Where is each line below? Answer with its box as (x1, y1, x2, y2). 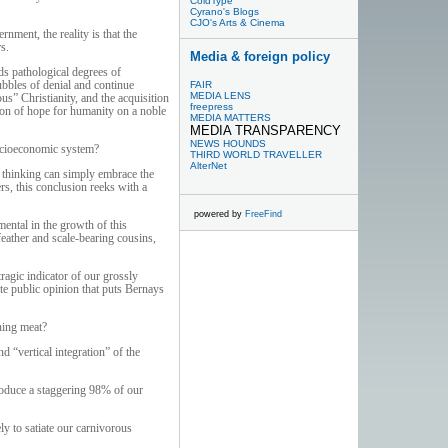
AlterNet (190, 160, 228, 171)
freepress (190, 101, 234, 112)
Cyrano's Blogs (190, 6, 260, 17)
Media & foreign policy (190, 49, 331, 64)
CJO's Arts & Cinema (190, 17, 286, 28)
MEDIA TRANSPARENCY (190, 123, 342, 138)
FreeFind (245, 209, 283, 219)
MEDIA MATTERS (190, 112, 272, 123)
